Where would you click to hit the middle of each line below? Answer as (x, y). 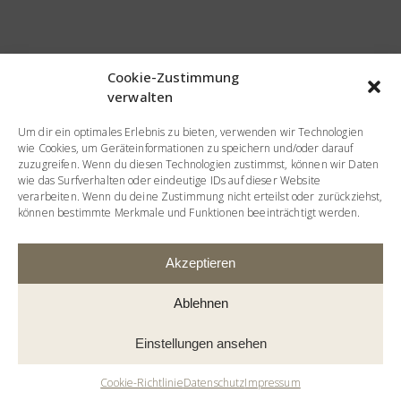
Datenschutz (214, 382)
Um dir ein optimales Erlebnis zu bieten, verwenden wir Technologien (191, 132)
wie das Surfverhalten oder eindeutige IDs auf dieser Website (169, 180)
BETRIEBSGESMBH (141, 279)
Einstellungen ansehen (200, 343)
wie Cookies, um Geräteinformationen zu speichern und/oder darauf (186, 148)
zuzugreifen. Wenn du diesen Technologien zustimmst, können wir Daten (199, 164)
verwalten (141, 96)
